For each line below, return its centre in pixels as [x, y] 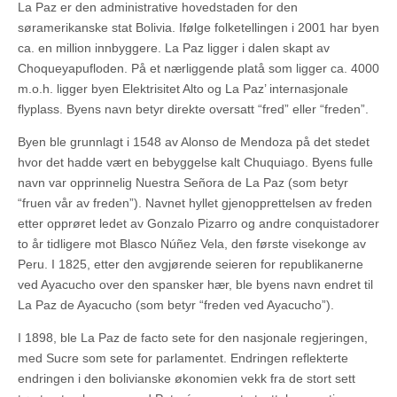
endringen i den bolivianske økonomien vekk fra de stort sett [187, 378]
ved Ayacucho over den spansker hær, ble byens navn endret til [195, 284]
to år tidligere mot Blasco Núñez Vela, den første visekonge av [192, 243]
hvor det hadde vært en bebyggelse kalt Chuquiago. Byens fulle [195, 162]
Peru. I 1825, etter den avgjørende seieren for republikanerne [191, 264]
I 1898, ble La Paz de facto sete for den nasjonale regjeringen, [193, 337]
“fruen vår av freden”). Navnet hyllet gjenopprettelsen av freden [195, 202]
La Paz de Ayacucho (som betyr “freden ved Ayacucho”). [176, 304]
